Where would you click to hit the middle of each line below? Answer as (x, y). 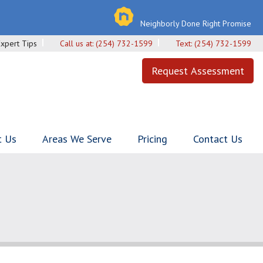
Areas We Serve (77, 139)
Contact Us (218, 139)
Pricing (152, 139)
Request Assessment (198, 71)
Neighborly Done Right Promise (196, 23)
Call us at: (78, 43)
